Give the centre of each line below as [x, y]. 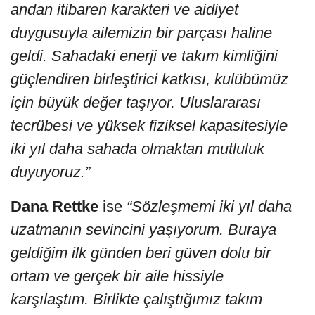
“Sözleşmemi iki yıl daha [209, 207]
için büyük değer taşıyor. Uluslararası [136, 103]
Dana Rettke [54, 207]
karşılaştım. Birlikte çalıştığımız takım [136, 300]
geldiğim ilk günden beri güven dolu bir [141, 253]
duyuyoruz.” [50, 172]
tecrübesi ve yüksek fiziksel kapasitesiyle [149, 126]
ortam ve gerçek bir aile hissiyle [117, 276]
